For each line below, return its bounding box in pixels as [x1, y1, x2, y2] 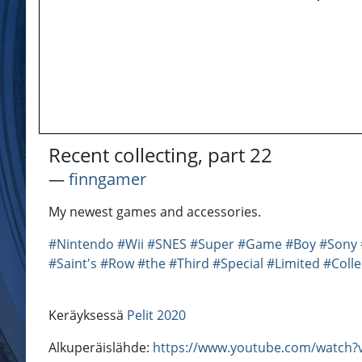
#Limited [267, 255, 320, 273]
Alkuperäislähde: [48, 339, 153, 357]
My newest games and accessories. [48, 203, 261, 221]
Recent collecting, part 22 [48, 141, 272, 169]
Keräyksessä [48, 306, 127, 325]
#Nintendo [48, 235, 114, 254]
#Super [190, 235, 234, 254]
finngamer [69, 168, 146, 191]
